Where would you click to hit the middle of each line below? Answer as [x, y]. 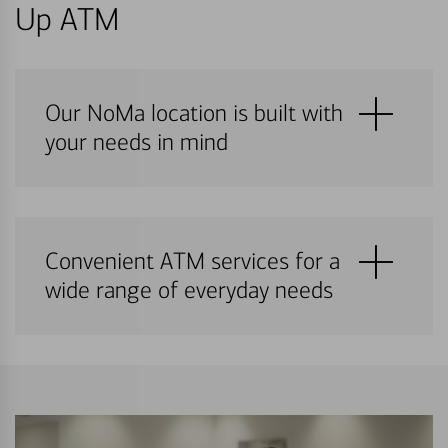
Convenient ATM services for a [192, 261]
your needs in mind [136, 142]
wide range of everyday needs [189, 290]
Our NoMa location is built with [194, 113]
